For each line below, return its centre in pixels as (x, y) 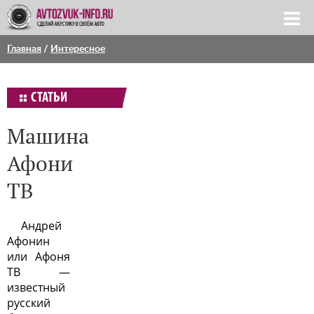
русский (29, 303)
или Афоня (39, 257)
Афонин (28, 241)
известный (36, 287)
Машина (48, 136)
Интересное (78, 49)
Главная (24, 49)
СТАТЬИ (49, 98)
